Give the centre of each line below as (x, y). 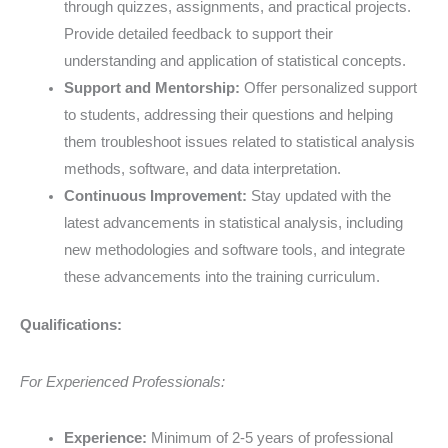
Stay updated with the (318, 195)
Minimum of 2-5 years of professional (269, 437)
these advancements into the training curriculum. (221, 276)
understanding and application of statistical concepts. (234, 60)
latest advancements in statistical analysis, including (233, 222)
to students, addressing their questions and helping (228, 114)
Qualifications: (71, 325)
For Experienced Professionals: (122, 381)
